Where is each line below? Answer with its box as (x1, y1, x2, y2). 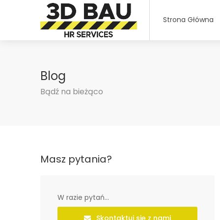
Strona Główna (163, 15, 214, 25)
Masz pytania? (40, 152, 112, 166)
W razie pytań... (57, 192, 109, 202)
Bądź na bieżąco (40, 86, 103, 97)
